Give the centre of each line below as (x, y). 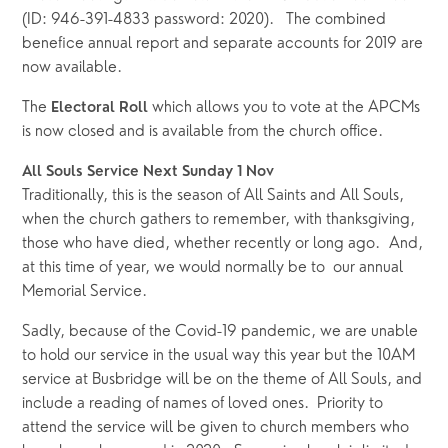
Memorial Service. (89, 291)
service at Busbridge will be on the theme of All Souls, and (222, 379)
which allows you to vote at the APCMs (284, 107)
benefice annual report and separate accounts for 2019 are (223, 43)
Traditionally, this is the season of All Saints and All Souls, (213, 195)
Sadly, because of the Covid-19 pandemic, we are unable (220, 331)
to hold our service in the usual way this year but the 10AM (219, 355)
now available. (76, 67)
